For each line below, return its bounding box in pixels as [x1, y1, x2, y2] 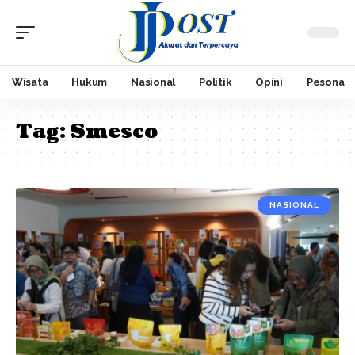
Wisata [12, 76, 48, 89]
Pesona [306, 76, 345, 89]
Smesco [70, 116, 158, 146]
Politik [199, 76, 232, 89]
